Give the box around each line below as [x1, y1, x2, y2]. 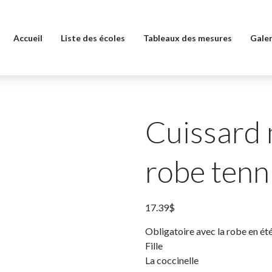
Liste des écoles [61, 33, 125, 43]
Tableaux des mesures [143, 33, 232, 43]
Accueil [13, 33, 42, 43]
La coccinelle [145, 254, 199, 266]
